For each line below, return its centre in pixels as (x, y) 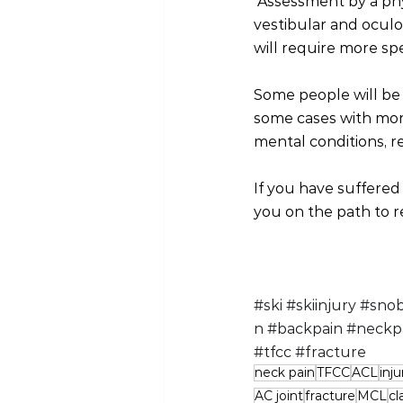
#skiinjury (321, 306)
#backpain (305, 329)
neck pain (285, 373)
